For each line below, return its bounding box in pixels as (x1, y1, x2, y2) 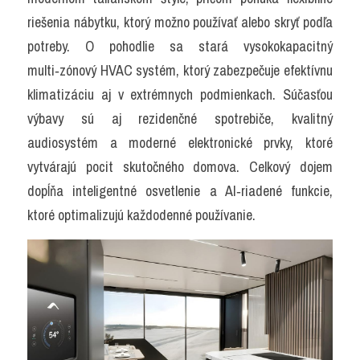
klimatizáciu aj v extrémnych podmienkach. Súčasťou (27, 84, 333, 104)
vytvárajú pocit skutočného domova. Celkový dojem (27, 156, 333, 177)
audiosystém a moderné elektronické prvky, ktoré (27, 132, 333, 153)
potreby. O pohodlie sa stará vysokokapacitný (27, 35, 333, 56)
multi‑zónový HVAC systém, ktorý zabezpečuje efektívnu (27, 59, 333, 80)
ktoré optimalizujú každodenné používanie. (27, 204, 256, 225)
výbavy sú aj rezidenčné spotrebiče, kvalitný (27, 108, 333, 129)
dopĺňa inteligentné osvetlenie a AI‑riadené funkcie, (27, 180, 333, 201)
